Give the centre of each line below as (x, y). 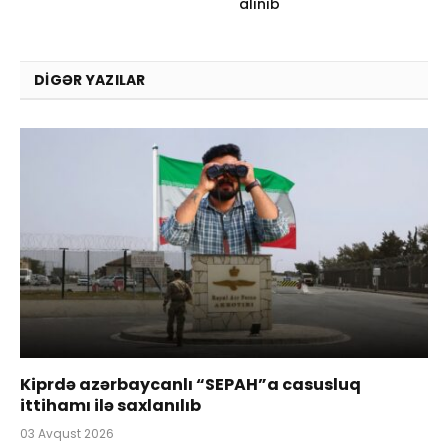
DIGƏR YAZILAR (90, 80)
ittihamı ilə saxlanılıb (110, 405)
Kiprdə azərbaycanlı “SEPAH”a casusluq (190, 384)
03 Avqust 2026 (67, 433)
